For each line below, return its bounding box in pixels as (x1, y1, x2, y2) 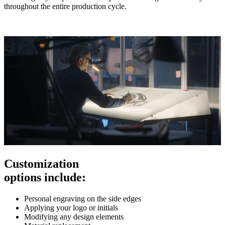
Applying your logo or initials (24, 203, 118, 212)
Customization (4, 157, 79, 170)
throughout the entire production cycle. (4, 2, 127, 11)
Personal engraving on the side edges (24, 194, 141, 203)
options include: (4, 170, 86, 184)
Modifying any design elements (24, 212, 124, 221)
